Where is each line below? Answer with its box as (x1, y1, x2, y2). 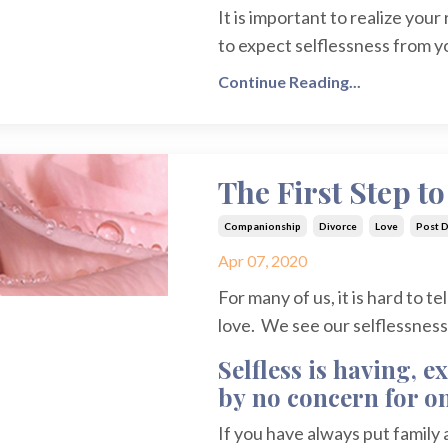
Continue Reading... (217, 72, 361, 92)
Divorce (318, 220, 357, 233)
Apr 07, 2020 (217, 251, 307, 271)
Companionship (223, 220, 301, 233)
